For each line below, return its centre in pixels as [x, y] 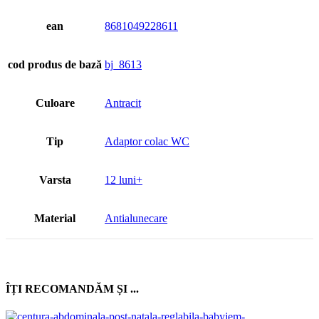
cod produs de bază [55, 64]
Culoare [55, 103]
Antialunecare [136, 218]
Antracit [123, 103]
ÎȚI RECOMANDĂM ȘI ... [72, 289]
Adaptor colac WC [147, 141]
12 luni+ [124, 179]
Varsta [55, 179]
